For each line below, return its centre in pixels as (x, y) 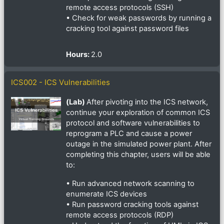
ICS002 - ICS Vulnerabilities (60, 82)
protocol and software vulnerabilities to (133, 123)
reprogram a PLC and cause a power (129, 134)
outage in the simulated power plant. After (139, 144)
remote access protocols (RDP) (120, 215)
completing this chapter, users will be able (138, 155)
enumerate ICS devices (106, 194)
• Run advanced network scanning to (130, 184)
